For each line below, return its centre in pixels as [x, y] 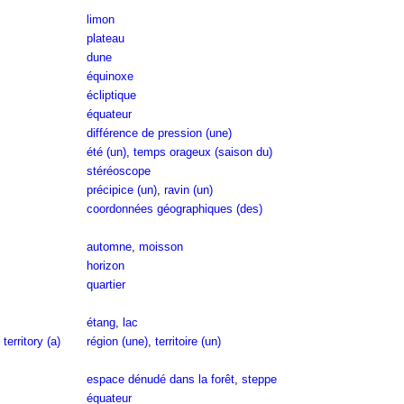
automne [109, 247]
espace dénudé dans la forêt [160, 379]
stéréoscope [118, 171]
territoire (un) [188, 341]
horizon [105, 266]
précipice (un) [121, 190]
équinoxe [110, 76]
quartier [106, 285]
